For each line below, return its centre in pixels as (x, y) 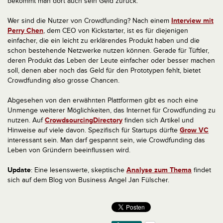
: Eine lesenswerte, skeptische (79, 170)
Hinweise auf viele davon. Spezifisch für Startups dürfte (94, 130)
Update (19, 170)
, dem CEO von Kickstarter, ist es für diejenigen (116, 31)
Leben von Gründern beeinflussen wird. (69, 150)
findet (201, 170)
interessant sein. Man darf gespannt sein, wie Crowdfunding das (106, 140)
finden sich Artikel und (158, 120)
